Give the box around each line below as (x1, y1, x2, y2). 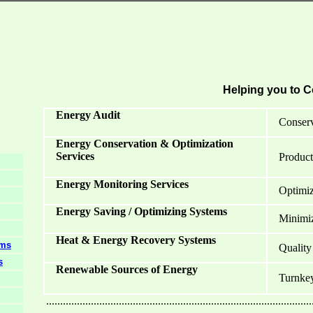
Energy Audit (50, 109, 120, 121)
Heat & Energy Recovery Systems (50, 234, 216, 246)
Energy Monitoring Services (50, 178, 189, 190)
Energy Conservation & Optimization (50, 138, 233, 150)
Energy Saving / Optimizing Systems (50, 205, 227, 217)
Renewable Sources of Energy (50, 263, 198, 275)
